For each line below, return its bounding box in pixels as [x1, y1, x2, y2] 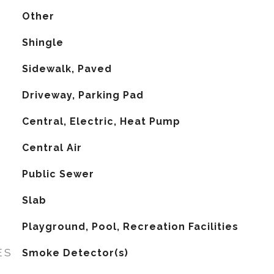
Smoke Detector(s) [21, 247, 128, 259]
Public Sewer [21, 168, 94, 180]
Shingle [21, 37, 64, 48]
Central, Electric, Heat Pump [21, 116, 180, 127]
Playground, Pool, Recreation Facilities [21, 221, 239, 232]
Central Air [21, 142, 82, 154]
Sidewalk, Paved [21, 63, 112, 75]
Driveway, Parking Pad [21, 89, 144, 101]
